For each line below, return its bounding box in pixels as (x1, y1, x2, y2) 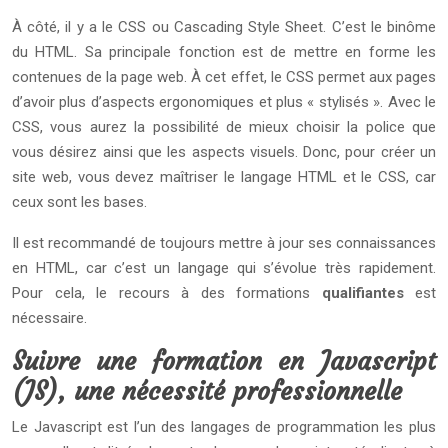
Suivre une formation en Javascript (12, 346, 436, 377)
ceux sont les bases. (12, 193, 147, 211)
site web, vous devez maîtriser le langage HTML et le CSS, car (12, 168, 436, 186)
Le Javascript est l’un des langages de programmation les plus (12, 418, 436, 436)
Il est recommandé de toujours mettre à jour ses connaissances (12, 234, 436, 252)
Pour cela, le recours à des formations (12, 284, 322, 302)
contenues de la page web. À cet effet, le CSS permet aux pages (12, 68, 436, 86)
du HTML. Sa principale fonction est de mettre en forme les (12, 43, 436, 61)
